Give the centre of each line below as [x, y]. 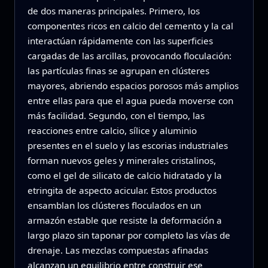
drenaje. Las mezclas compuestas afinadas [118, 250]
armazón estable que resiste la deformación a [124, 220]
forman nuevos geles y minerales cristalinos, [121, 160]
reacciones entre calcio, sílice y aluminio [112, 130]
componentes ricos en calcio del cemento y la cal [130, 25]
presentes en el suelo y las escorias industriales [127, 145]
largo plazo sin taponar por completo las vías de [129, 235]
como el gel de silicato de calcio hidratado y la [124, 175]
